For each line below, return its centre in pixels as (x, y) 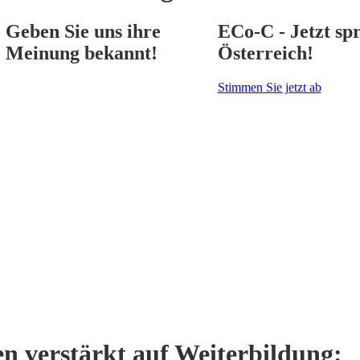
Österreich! (265, 53)
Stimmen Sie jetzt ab (269, 87)
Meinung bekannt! (81, 53)
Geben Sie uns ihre (83, 31)
